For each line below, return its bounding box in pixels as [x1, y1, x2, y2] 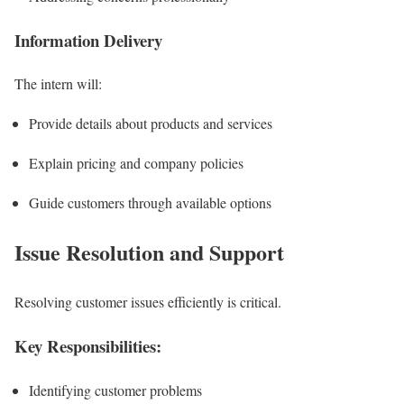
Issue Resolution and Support [14, 236, 284, 269]
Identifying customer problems [29, 380, 202, 399]
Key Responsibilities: [14, 333, 161, 358]
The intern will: [14, 74, 102, 94]
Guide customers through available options [29, 193, 271, 213]
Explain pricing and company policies [29, 153, 243, 173]
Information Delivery [14, 27, 162, 52]
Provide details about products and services [29, 114, 272, 133]
